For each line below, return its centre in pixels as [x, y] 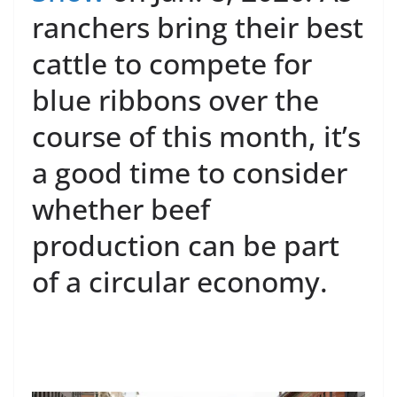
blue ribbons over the [175, 100]
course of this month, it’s [196, 136]
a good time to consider [190, 173]
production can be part [186, 245]
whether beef [121, 209]
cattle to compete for [172, 64]
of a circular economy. [180, 282]
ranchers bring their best [198, 27]
